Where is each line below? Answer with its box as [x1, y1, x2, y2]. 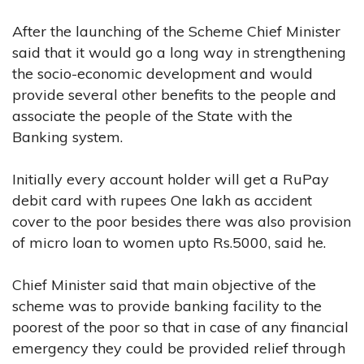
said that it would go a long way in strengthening [12, 42, 346, 62]
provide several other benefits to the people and [12, 84, 336, 104]
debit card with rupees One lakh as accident [12, 190, 312, 210]
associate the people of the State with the [12, 106, 292, 125]
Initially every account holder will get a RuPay [12, 169, 329, 188]
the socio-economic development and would [12, 63, 313, 83]
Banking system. [12, 127, 123, 146]
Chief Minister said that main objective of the [12, 275, 316, 294]
